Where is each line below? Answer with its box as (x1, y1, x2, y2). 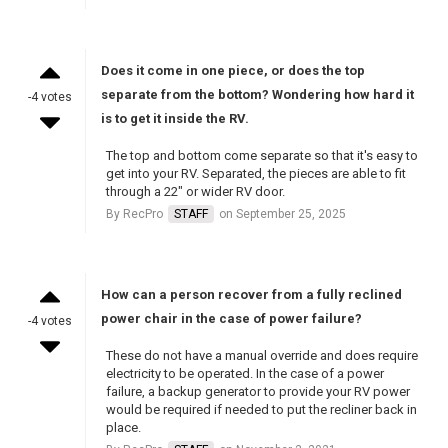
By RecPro (105, 207, 166, 222)
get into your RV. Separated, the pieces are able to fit (105, 166, 406, 182)
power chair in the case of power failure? (100, 311, 362, 327)
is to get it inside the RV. (100, 111, 249, 127)
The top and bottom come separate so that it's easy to (105, 148, 418, 164)
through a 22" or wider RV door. (105, 184, 285, 200)
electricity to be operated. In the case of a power (105, 366, 384, 382)
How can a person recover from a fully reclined (100, 287, 402, 303)
